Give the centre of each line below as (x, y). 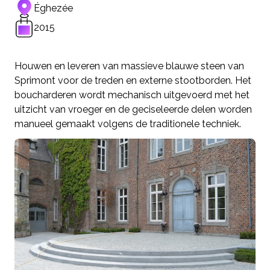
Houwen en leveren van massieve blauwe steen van (129, 66)
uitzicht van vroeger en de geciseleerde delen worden (133, 109)
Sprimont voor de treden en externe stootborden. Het (133, 80)
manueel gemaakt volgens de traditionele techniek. (128, 124)
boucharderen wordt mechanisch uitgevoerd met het (132, 95)
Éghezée (53, 8)
